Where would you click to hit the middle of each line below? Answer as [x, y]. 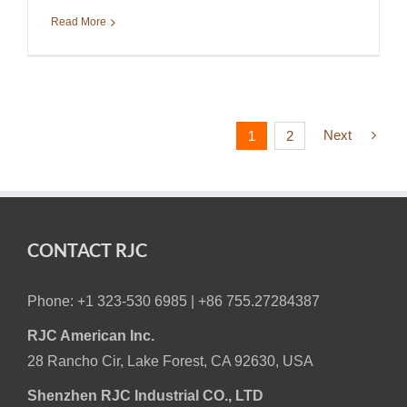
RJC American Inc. [91, 336]
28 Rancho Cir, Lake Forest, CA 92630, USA [170, 362]
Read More [79, 22]
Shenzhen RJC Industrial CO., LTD [145, 396]
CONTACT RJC [87, 250]
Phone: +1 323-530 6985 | [113, 302]
